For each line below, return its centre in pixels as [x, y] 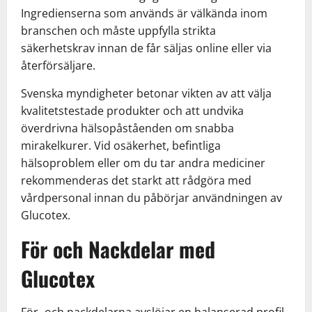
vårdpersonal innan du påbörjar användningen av [151, 197]
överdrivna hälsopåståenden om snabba [127, 128]
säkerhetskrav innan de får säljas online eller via [146, 48]
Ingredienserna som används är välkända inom [144, 13]
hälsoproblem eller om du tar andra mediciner [143, 163]
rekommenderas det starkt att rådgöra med [136, 180]
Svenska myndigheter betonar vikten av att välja [146, 93]
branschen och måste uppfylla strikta [118, 30]
